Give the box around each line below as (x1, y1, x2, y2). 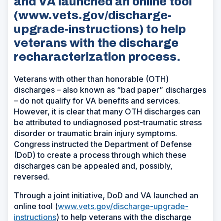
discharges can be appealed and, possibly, (14, 161, 173, 171)
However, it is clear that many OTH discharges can (14, 107, 200, 117)
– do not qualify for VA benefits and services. (14, 96, 180, 106)
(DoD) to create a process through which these (14, 150, 186, 160)
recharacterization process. (14, 50, 181, 64)
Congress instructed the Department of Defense (14, 139, 192, 149)
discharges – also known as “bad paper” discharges (14, 85, 206, 95)
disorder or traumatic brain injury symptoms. (14, 128, 177, 139)
